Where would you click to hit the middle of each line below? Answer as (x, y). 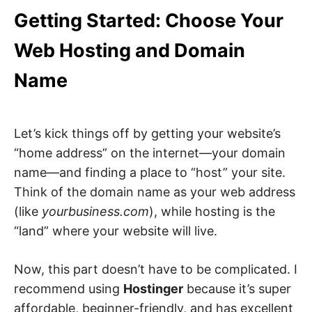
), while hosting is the (212, 211)
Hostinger (153, 288)
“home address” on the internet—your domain (150, 153)
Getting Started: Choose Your (149, 21)
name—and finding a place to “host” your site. (150, 172)
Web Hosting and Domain (130, 51)
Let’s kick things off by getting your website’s (147, 133)
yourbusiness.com (95, 211)
